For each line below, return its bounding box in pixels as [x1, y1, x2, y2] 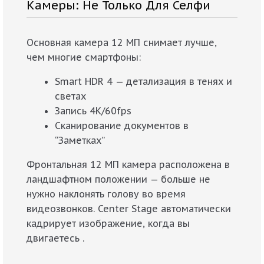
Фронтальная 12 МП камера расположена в [27, 159, 230, 171]
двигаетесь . [27, 232, 84, 245]
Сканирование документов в [55, 120, 189, 132]
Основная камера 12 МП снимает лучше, [27, 37, 217, 49]
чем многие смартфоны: [27, 51, 141, 64]
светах [55, 90, 86, 103]
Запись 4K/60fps [55, 105, 131, 117]
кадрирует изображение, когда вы [27, 217, 190, 230]
